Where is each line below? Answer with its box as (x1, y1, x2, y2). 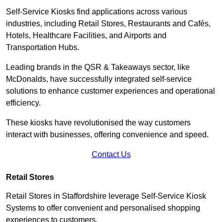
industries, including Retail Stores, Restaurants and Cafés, (6, 19, 211, 28)
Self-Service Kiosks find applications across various (6, 7, 187, 16)
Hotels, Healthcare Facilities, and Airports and (6, 31, 166, 40)
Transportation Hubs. (6, 43, 81, 52)
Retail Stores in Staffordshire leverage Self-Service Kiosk (6, 191, 206, 200)
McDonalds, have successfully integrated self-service (6, 74, 192, 83)
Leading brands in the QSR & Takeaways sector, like (6, 62, 190, 71)
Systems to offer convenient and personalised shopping (6, 203, 200, 212)
